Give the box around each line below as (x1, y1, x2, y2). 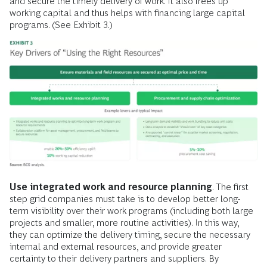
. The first (212, 181, 249, 192)
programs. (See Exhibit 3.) (10, 19, 113, 30)
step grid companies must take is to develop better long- (10, 193, 240, 204)
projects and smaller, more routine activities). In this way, (10, 217, 239, 228)
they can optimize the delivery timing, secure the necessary (10, 229, 250, 240)
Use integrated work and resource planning (10, 181, 212, 192)
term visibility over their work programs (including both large (10, 205, 253, 216)
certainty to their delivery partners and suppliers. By (10, 253, 219, 263)
